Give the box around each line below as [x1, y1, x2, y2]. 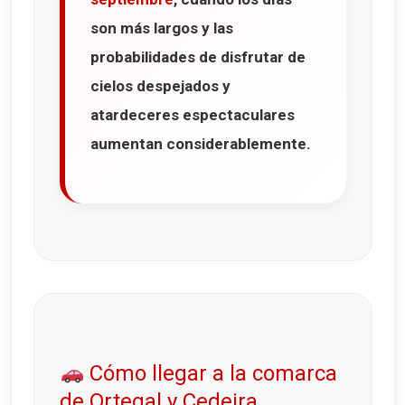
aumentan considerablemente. [90, 135, 311, 154]
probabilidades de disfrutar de [90, 48, 306, 67]
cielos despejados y [90, 77, 231, 96]
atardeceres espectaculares [90, 106, 295, 125]
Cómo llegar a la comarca [84, 361, 338, 387]
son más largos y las [90, 19, 233, 38]
